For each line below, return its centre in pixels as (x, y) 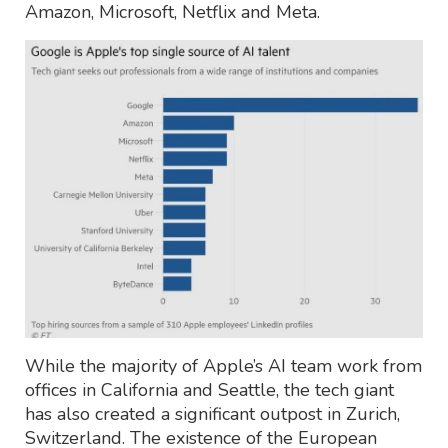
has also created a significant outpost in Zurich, (212, 413)
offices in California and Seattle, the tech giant (209, 389)
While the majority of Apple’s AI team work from (223, 365)
